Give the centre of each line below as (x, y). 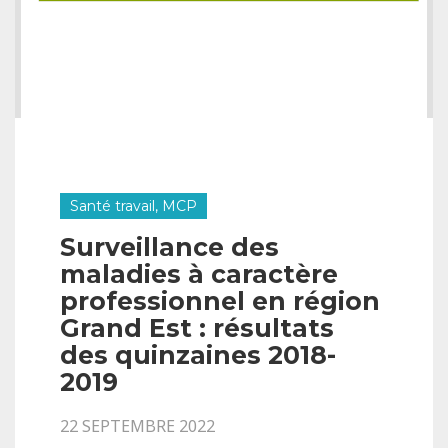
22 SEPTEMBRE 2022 (137, 426)
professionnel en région (220, 301)
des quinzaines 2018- (198, 355)
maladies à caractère (199, 274)
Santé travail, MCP (133, 206)
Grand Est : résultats (197, 328)
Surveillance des (169, 247)
